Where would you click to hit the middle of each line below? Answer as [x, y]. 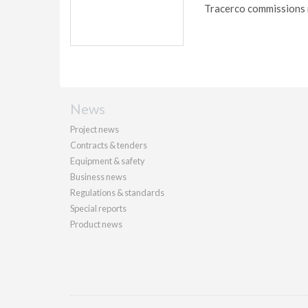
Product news [96, 224]
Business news [98, 176]
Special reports [98, 208]
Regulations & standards [117, 192]
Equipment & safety [108, 161]
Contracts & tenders [109, 145]
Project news [95, 129]
